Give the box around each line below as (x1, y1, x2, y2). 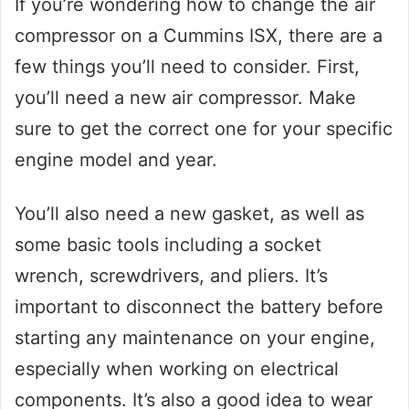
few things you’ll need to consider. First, (15, 56, 360, 79)
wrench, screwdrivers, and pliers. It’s (15, 265, 328, 288)
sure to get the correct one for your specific (15, 118, 393, 141)
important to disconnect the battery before (15, 296, 383, 319)
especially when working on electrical (15, 358, 339, 381)
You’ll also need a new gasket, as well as (15, 203, 364, 225)
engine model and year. (15, 149, 217, 172)
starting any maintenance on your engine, (15, 327, 375, 350)
